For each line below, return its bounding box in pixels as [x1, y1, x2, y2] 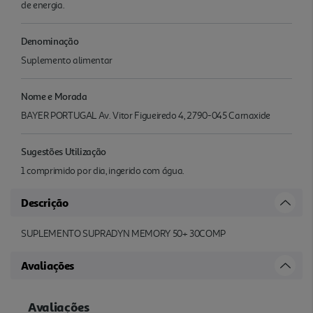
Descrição [21, 195, 68, 210]
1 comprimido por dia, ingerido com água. [21, 164, 185, 177]
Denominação [21, 34, 79, 47]
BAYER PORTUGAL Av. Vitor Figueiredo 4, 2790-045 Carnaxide [21, 109, 271, 122]
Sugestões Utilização [21, 145, 107, 157]
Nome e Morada [21, 89, 87, 102]
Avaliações [21, 258, 74, 272]
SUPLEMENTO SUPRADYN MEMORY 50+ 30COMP [21, 227, 226, 240]
